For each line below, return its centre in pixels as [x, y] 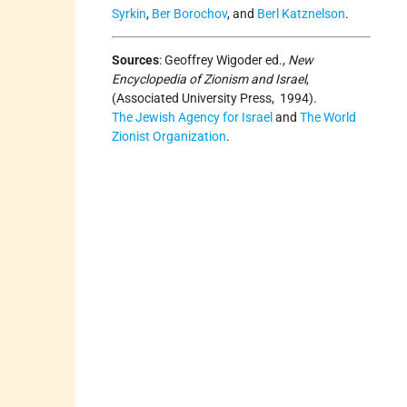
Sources [136, 60]
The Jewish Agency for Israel [193, 117]
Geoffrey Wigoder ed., [225, 60]
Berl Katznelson [302, 13]
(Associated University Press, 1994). [215, 98]
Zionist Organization [169, 136]
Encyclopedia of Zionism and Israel [209, 79]
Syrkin [129, 13]
